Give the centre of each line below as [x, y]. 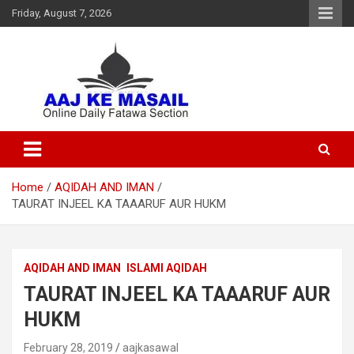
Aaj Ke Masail [84, 134]
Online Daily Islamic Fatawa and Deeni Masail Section [148, 126]
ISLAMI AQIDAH [167, 268]
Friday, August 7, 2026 [62, 13]
